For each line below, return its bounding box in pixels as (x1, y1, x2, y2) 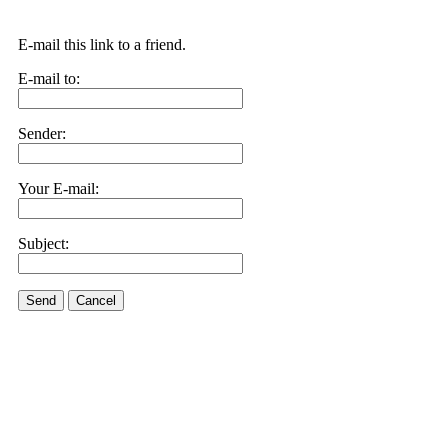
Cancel (76, 293, 116, 308)
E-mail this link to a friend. (18, 36, 186, 53)
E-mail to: (18, 70, 80, 87)
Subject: (18, 235, 69, 252)
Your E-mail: (18, 180, 99, 197)
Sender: (18, 125, 66, 142)
